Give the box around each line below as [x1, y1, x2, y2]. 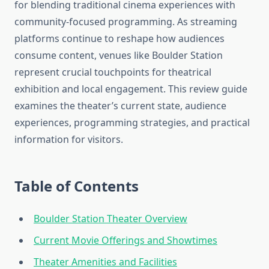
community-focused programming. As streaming [14, 15, 237, 29]
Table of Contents [14, 176, 139, 196]
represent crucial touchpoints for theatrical [14, 65, 211, 79]
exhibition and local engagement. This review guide [14, 82, 247, 96]
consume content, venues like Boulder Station [14, 49, 223, 62]
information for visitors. [14, 133, 123, 147]
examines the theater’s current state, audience [14, 99, 226, 113]
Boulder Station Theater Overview [34, 212, 187, 226]
